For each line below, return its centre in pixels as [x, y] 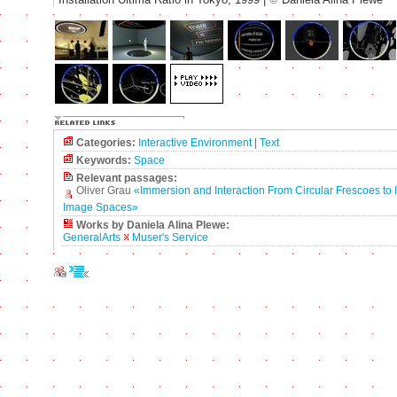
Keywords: [104, 160]
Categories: [106, 143]
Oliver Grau [105, 191]
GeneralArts [92, 237]
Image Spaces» [101, 207]
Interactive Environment [195, 143]
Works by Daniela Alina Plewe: [153, 225]
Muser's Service [170, 237]
